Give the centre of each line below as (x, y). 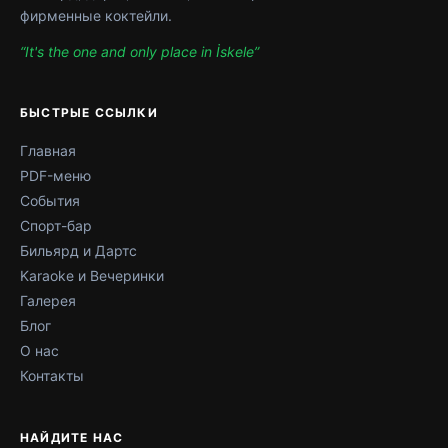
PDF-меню (55, 175)
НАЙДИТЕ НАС (72, 437)
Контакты (52, 375)
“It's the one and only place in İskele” (139, 51)
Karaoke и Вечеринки (92, 275)
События (50, 200)
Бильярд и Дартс (78, 250)
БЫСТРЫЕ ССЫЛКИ (89, 112)
